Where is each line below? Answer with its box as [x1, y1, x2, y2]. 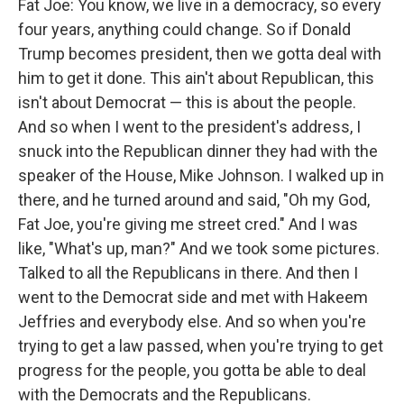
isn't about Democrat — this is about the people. [18, 92, 356, 112]
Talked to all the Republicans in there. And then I [18, 262, 358, 282]
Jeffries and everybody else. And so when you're [18, 311, 366, 331]
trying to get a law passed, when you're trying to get [18, 335, 383, 355]
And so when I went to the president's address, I [18, 116, 361, 136]
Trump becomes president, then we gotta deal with [18, 43, 381, 63]
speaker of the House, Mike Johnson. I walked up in [18, 165, 384, 185]
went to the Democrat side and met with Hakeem [18, 287, 368, 307]
